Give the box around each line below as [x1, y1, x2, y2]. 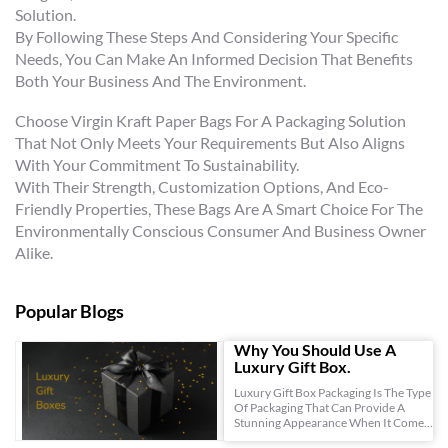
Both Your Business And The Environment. [15, 71, 306, 90]
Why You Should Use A [234, 340, 396, 359]
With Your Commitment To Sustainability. [15, 155, 299, 174]
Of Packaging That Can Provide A [234, 400, 405, 415]
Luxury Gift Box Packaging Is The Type [234, 385, 431, 400]
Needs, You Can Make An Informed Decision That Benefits [15, 49, 413, 68]
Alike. [15, 243, 53, 262]
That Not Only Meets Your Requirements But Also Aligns [15, 133, 405, 152]
